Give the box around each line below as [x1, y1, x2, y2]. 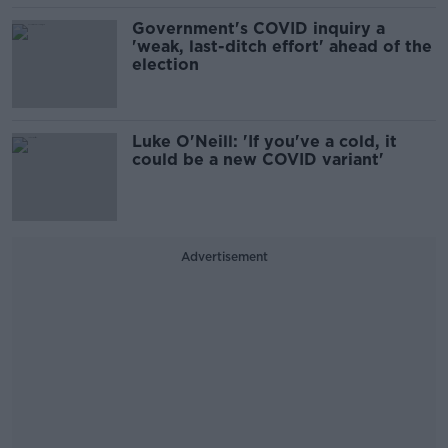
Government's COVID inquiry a [132, 19, 385, 38]
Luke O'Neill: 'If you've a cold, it [132, 132, 397, 151]
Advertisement [180, 249, 268, 264]
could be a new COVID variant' [132, 150, 384, 169]
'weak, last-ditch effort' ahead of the [132, 37, 432, 56]
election [132, 55, 199, 74]
